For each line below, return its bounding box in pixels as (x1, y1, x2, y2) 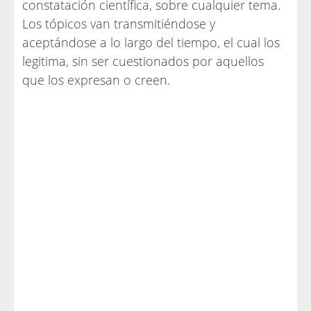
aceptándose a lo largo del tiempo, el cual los (22, 33, 280, 51)
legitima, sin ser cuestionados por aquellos (22, 52, 264, 69)
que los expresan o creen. (22, 71, 170, 88)
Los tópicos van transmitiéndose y (22, 15, 215, 32)
